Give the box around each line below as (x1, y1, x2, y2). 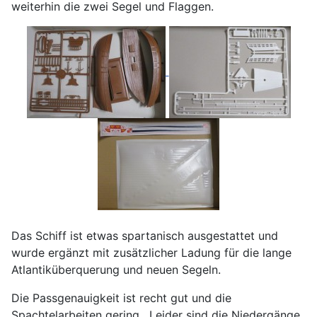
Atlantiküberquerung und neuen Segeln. (11, 262, 221, 277)
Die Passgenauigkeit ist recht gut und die (11, 290, 231, 305)
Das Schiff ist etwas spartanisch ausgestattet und (11, 228, 278, 243)
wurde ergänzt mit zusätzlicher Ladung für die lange (11, 245, 292, 260)
